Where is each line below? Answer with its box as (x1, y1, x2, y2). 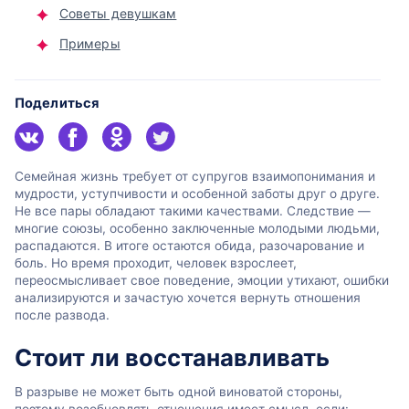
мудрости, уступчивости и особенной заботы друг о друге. (15, 186, 380, 202)
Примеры (59, 35, 121, 51)
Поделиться (15, 94, 99, 111)
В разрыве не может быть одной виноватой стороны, (15, 384, 342, 400)
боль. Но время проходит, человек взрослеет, (15, 256, 297, 271)
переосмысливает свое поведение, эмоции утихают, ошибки (15, 273, 389, 288)
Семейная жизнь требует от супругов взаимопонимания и (15, 169, 375, 184)
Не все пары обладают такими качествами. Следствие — (15, 204, 371, 219)
